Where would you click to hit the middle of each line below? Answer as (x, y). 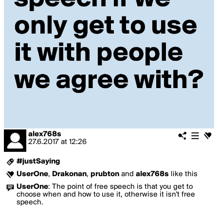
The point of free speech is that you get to (122, 187)
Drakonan (69, 174)
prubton (105, 174)
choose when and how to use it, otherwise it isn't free (106, 195)
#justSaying (38, 162)
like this (183, 174)
